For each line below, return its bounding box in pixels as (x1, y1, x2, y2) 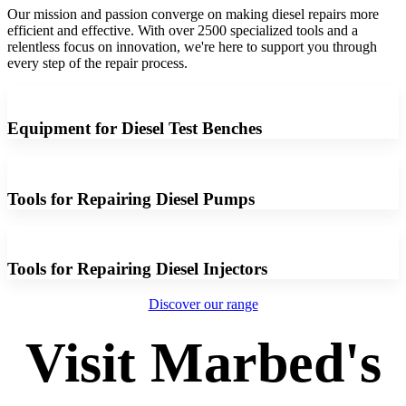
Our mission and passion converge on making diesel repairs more (7, 5, 379, 22)
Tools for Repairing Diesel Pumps (7, 188, 255, 208)
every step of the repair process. (7, 54, 191, 71)
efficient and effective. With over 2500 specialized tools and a (7, 22, 358, 38)
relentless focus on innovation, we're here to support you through (7, 38, 377, 54)
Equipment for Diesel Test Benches (7, 119, 262, 139)
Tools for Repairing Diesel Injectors (7, 259, 267, 279)
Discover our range (148, 295, 258, 312)
